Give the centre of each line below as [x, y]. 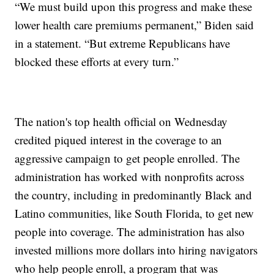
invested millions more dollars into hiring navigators [136, 250]
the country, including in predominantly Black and [134, 195]
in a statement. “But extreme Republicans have [123, 43]
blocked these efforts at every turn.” [97, 62]
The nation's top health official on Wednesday [121, 122]
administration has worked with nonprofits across [130, 177]
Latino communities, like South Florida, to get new [135, 213]
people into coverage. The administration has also [130, 232]
